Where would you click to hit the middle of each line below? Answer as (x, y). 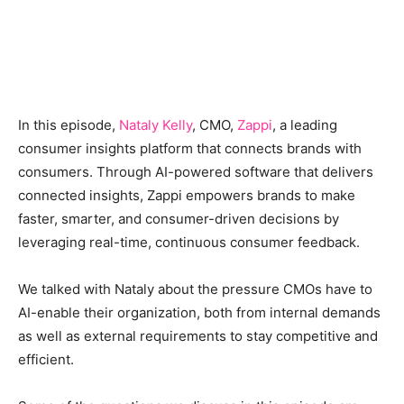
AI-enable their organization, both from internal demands (199, 312)
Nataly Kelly (156, 124)
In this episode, (69, 124)
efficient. (46, 359)
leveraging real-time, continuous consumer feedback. (191, 242)
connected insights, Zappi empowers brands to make (187, 195)
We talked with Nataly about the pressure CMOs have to (195, 289)
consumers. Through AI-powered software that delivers (196, 171)
